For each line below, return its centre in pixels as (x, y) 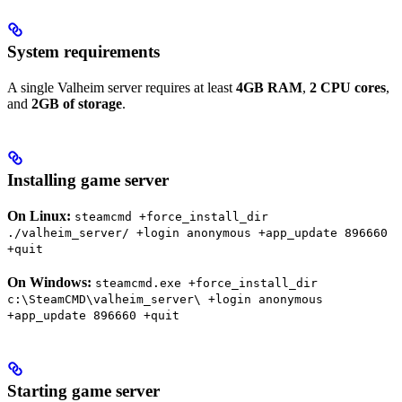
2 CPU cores (348, 88)
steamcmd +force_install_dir (171, 217)
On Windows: (49, 283)
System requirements (83, 52)
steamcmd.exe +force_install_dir (206, 284)
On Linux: (39, 216)
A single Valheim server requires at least (122, 88)
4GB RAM (269, 88)
